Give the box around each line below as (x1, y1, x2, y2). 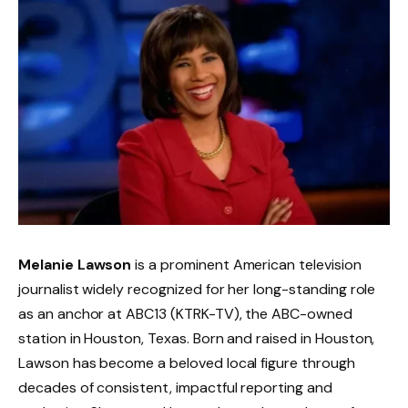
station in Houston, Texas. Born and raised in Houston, (18, 328, 375, 348)
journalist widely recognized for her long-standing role (18, 279, 376, 299)
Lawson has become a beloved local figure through (18, 352, 355, 372)
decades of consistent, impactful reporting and (18, 377, 332, 397)
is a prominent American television (131, 254, 362, 274)
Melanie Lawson (18, 254, 132, 274)
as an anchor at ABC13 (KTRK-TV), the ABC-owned (18, 303, 352, 323)
